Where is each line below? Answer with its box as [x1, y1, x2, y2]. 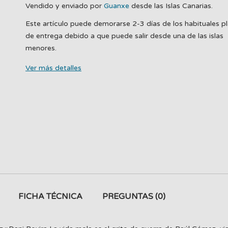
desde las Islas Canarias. [129, 2, 213, 10]
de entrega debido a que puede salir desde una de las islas [25, 32, 223, 40]
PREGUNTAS [102, 191, 155, 202]
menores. [25, 44, 56, 52]
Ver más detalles [25, 64, 81, 72]
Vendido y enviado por [25, 2, 104, 10]
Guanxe [103, 2, 129, 10]
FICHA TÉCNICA [18, 191, 82, 202]
